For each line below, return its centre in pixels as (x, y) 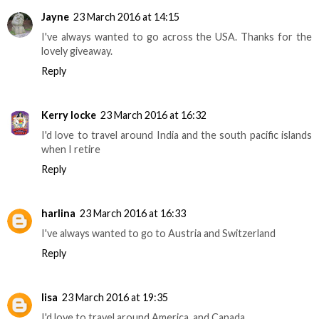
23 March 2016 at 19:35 (115, 297)
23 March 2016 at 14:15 (126, 16)
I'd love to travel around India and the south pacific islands (177, 135)
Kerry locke (69, 115)
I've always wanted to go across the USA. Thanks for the (177, 36)
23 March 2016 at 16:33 (133, 213)
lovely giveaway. (77, 51)
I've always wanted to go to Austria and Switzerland (158, 233)
